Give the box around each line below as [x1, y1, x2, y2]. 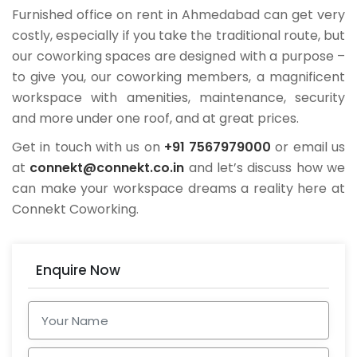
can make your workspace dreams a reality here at [12, 179, 345, 198]
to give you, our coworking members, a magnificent [12, 68, 345, 87]
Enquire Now [36, 261, 120, 280]
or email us [271, 138, 346, 157]
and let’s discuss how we [184, 159, 346, 178]
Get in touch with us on [12, 138, 164, 157]
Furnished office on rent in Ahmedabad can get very [12, 6, 345, 25]
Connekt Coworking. [12, 200, 139, 219]
